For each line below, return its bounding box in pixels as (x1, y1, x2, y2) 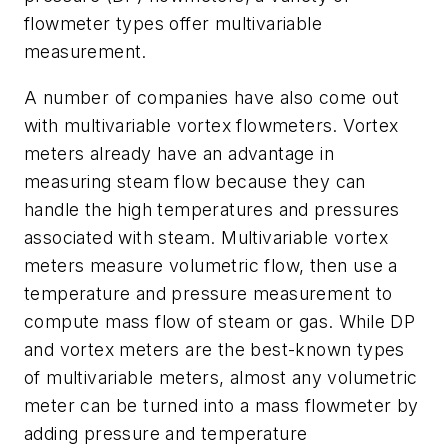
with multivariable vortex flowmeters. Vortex (24, 115, 399, 137)
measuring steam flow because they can (24, 171, 366, 193)
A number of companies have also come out (24, 87, 399, 109)
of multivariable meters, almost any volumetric (24, 367, 418, 389)
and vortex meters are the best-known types (24, 339, 405, 361)
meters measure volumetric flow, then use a (24, 255, 398, 277)
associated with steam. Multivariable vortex (24, 227, 389, 249)
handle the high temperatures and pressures (24, 199, 400, 221)
